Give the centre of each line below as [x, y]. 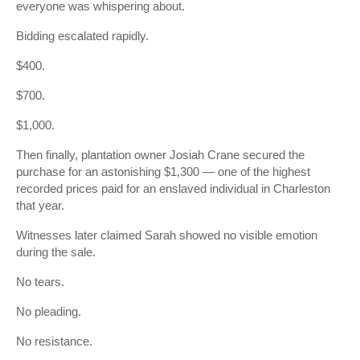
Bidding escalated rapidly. [82, 36]
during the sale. [56, 252]
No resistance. [54, 341]
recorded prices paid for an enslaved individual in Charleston [173, 188]
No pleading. [49, 311]
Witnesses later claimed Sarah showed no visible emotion [167, 235]
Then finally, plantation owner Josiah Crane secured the [160, 155]
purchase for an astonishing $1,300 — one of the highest [163, 172]
